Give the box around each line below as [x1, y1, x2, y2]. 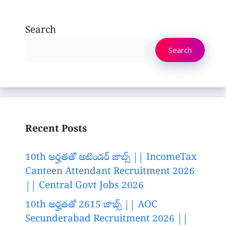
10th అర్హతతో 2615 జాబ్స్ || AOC [25, 198, 157, 212]
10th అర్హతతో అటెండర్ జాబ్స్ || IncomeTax [25, 151, 197, 165]
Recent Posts [25, 123, 87, 136]
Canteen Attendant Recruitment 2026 [25, 165, 195, 179]
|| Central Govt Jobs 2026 [25, 180, 144, 193]
